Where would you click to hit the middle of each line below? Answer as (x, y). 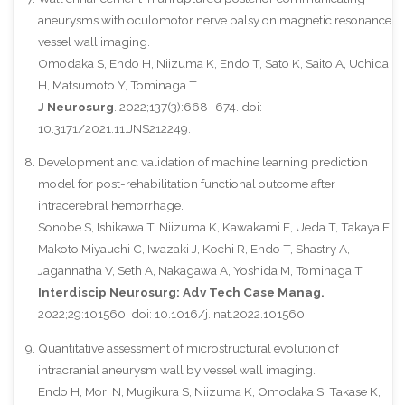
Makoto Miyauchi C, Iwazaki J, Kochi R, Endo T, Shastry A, (193, 249)
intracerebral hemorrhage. (110, 206)
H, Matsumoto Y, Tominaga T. (118, 85)
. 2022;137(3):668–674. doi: (188, 106)
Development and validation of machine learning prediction (202, 162)
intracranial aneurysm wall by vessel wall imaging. (176, 369)
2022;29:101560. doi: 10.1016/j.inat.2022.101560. (172, 314)
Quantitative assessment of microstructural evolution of (188, 348)
